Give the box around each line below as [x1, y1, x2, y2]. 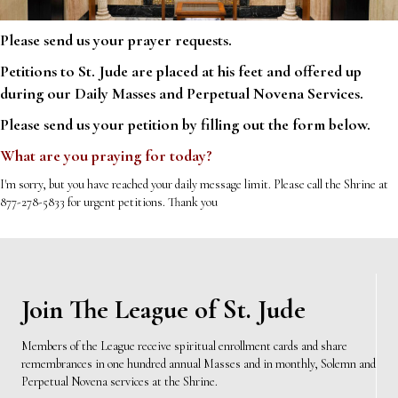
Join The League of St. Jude [21, 292, 306, 326]
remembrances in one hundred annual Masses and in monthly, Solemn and [21, 355, 376, 371]
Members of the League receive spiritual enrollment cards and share [21, 338, 347, 354]
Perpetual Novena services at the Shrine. [21, 373, 218, 389]
